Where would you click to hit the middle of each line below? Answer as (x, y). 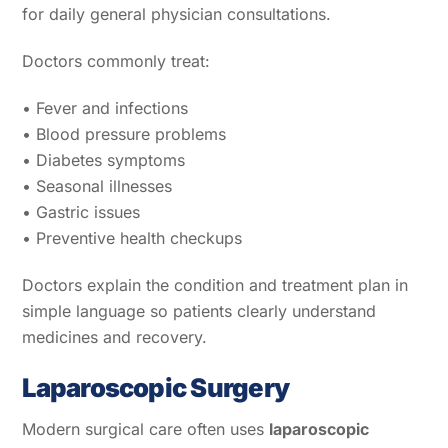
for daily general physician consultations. (177, 14)
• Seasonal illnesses (97, 185)
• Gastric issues (81, 211)
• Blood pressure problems (124, 133)
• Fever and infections (105, 107)
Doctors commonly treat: (116, 61)
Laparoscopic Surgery (156, 387)
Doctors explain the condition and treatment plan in (215, 284)
